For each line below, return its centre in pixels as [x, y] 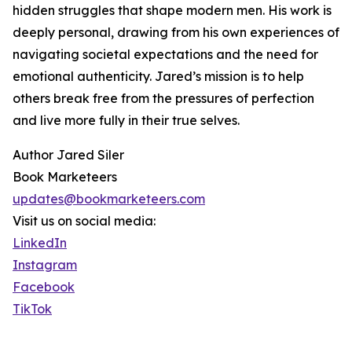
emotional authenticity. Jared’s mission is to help [158, 77]
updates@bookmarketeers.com [109, 199]
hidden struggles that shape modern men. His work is [172, 11]
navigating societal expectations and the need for [165, 55]
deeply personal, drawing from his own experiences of [176, 33]
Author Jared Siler [68, 155]
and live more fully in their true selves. [126, 121]
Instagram [45, 265]
